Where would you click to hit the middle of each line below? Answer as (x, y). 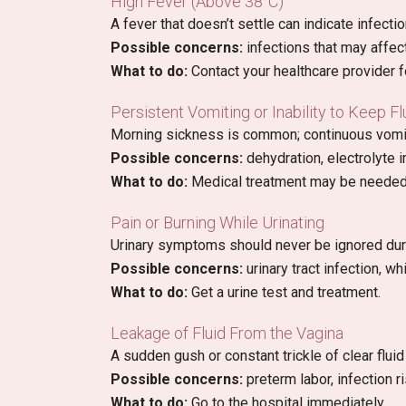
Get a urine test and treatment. (284, 293)
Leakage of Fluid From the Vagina (227, 333)
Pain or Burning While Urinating (217, 223)
